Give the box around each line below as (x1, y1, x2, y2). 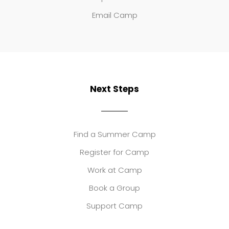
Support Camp (86, 200, 143, 212)
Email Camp (91, 10, 138, 21)
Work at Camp (87, 165, 142, 176)
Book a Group (89, 182, 140, 194)
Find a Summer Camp (73, 129, 156, 140)
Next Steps (90, 83, 139, 96)
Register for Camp (80, 147, 149, 158)
